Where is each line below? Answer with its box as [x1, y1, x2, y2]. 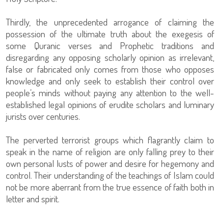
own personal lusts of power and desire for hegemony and [6, 157, 214, 169]
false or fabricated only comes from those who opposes [6, 62, 214, 75]
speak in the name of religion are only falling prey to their [6, 145, 214, 158]
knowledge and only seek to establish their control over [6, 74, 214, 87]
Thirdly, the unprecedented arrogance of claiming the [6, 15, 214, 28]
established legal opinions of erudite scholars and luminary [6, 98, 214, 110]
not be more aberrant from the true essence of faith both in [6, 180, 214, 193]
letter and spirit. [6, 192, 59, 205]
